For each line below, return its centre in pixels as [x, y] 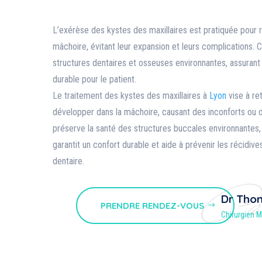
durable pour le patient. [94, 79]
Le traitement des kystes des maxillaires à [131, 95]
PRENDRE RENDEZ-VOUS [152, 205]
